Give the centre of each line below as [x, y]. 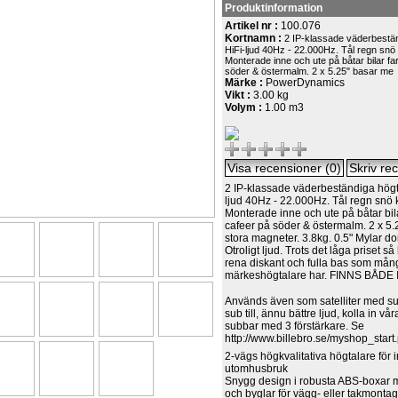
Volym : [245, 107]
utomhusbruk [257, 369]
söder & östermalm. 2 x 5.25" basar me [310, 71]
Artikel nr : [253, 26]
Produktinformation [274, 8]
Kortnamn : [255, 38]
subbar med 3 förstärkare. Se [295, 326]
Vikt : [239, 95]
